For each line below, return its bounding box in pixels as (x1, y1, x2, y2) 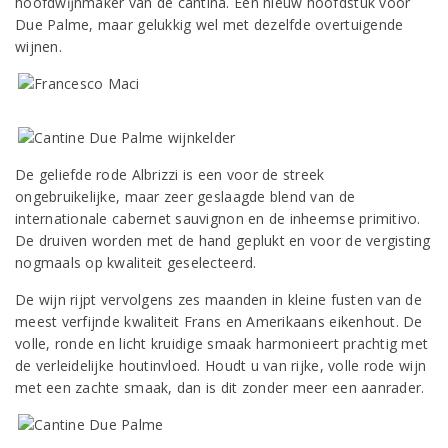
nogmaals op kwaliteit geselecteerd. (15, 253, 257, 272)
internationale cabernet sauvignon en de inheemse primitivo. (15, 209, 421, 228)
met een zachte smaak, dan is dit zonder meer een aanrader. (15, 378, 425, 397)
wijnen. (15, 37, 62, 56)
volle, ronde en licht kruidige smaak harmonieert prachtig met (15, 334, 429, 353)
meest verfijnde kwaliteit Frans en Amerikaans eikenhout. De (15, 312, 423, 331)
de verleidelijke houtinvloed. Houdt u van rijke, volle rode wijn (15, 356, 427, 375)
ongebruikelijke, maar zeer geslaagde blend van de (15, 187, 356, 206)
